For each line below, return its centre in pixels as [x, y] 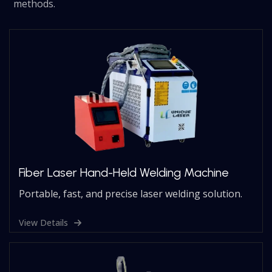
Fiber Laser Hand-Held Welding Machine [124, 172]
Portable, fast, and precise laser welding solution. [131, 193]
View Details [44, 222]
